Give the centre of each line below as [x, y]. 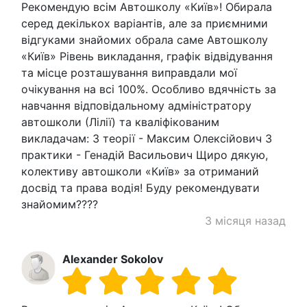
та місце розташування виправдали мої [129, 72]
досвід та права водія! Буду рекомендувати [140, 187]
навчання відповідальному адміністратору [136, 105]
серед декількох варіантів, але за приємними [145, 23]
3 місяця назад [245, 220]
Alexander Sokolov [113, 259]
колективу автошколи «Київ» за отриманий [140, 171]
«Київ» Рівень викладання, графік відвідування [147, 56]
